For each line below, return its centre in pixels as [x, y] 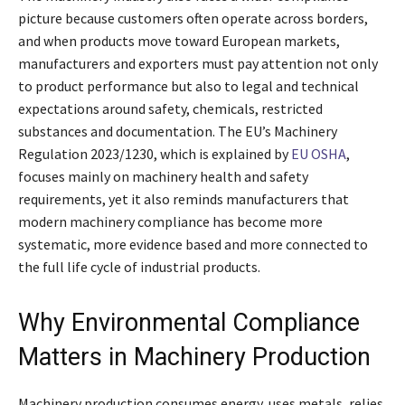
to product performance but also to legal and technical [188, 86]
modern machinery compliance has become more [170, 222]
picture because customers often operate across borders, [193, 19]
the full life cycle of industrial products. [139, 267]
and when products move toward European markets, [179, 41]
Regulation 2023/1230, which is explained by [155, 154]
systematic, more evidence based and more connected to [193, 245]
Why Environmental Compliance [189, 323]
